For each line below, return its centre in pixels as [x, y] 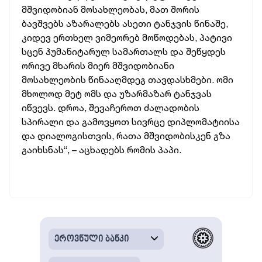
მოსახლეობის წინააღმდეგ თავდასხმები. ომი [127, 80]
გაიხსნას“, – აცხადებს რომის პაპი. [101, 150]
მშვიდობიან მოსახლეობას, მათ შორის [111, 9]
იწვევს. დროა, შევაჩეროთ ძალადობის [111, 108]
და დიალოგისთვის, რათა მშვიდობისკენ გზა [126, 136]
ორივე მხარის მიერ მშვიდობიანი [98, 65]
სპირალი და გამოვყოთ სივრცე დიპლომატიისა [131, 122]
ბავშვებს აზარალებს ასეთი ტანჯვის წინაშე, [125, 23]
